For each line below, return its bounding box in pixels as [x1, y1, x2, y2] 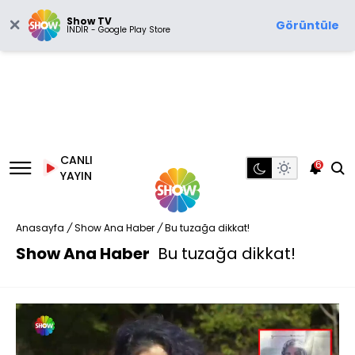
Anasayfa [16, 221, 64, 235]
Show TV [67, 14, 112, 28]
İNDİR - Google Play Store [67, 24, 170, 36]
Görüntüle [276, 17, 339, 33]
